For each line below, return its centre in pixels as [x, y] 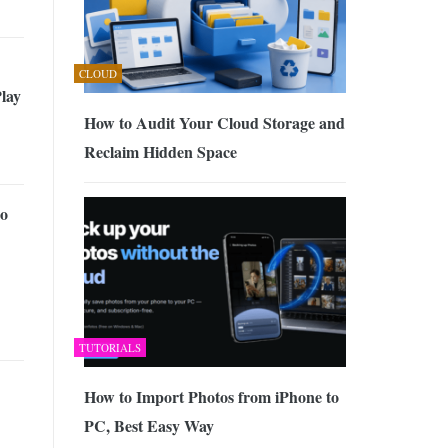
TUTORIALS [109, 348]
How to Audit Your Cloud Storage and [214, 122]
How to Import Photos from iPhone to [211, 397]
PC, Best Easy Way [148, 426]
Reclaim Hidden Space [160, 151]
